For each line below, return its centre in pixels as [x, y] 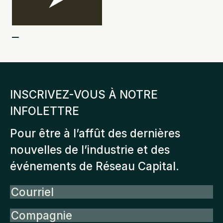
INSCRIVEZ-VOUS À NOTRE [84, 94]
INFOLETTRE [45, 111]
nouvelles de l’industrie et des [90, 149]
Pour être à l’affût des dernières [95, 133]
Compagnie [42, 214]
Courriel [33, 191]
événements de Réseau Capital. [95, 166]
